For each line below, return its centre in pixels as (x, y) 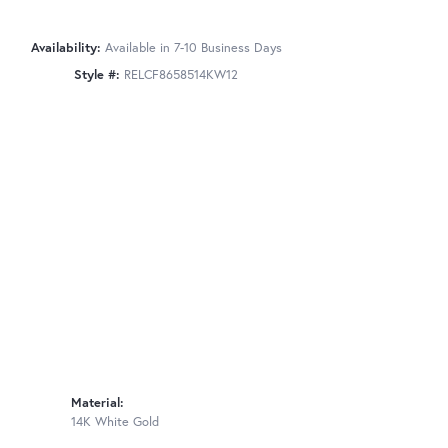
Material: (97, 403)
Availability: (65, 48)
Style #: (97, 75)
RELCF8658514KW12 (181, 75)
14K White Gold (115, 422)
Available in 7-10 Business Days (193, 48)
